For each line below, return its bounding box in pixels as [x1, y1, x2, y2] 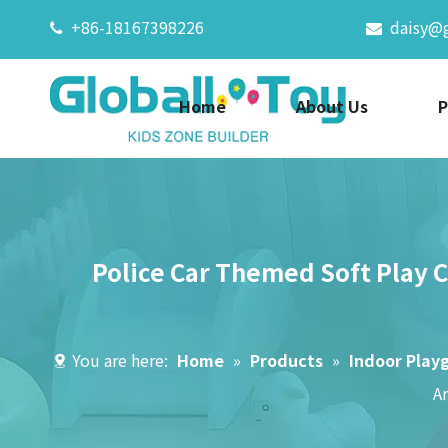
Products [250, 348, 323, 373]
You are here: [68, 348, 172, 373]
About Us [296, 94, 368, 119]
